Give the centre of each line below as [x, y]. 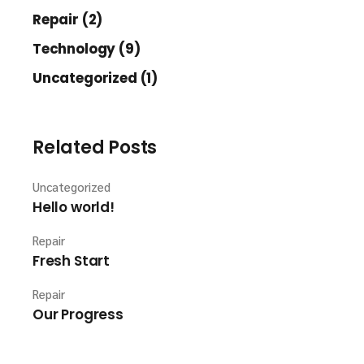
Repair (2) [68, 19]
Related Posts [95, 147]
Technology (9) [87, 49]
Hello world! [74, 207]
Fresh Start [71, 261]
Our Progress [78, 314]
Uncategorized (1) [95, 78]
